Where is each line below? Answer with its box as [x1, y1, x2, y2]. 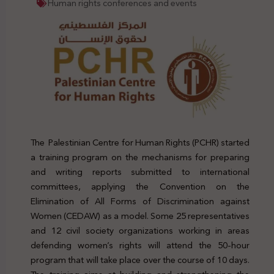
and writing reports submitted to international [31, 163, 250, 180]
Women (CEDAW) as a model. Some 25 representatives [31, 207, 250, 224]
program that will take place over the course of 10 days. [31, 251, 250, 268]
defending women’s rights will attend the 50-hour [31, 237, 250, 253]
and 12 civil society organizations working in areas [31, 222, 250, 239]
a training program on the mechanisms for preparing [31, 149, 250, 165]
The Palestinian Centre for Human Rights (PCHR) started [31, 134, 250, 150]
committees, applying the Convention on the [31, 178, 250, 194]
